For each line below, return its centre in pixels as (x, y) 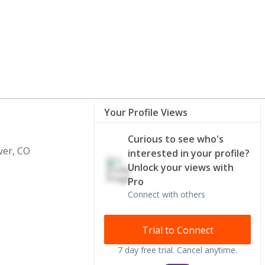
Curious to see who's (176, 139)
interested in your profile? (189, 153)
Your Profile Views (146, 112)
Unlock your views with (181, 167)
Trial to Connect (177, 230)
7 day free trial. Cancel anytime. (177, 250)
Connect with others (167, 194)
